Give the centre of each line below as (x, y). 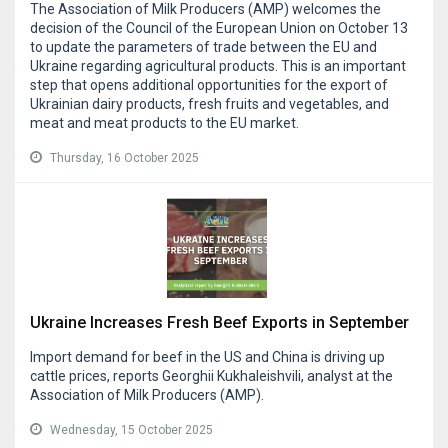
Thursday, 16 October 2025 (124, 158)
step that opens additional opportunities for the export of (209, 85)
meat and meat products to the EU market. (164, 123)
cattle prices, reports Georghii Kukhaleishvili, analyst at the (211, 376)
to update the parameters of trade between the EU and (203, 47)
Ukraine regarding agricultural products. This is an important (218, 66)
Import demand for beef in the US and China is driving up (207, 357)
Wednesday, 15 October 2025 (131, 430)
